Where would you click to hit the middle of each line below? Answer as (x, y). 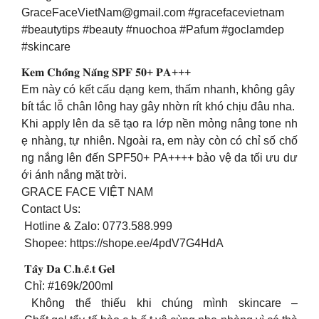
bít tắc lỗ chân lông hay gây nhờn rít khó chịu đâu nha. (159, 107)
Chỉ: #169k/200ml (67, 286)
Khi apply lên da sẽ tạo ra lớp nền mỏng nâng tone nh (159, 124)
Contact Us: (51, 209)
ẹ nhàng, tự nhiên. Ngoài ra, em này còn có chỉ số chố (159, 141)
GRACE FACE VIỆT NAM (87, 192)
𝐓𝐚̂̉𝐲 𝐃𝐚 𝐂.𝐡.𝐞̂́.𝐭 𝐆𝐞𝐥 (69, 269)
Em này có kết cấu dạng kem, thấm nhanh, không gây (159, 90)
